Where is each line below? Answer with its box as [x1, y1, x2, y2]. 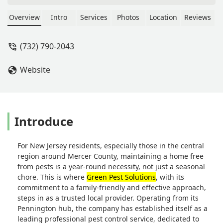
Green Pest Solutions [87, 172, 156, 182]
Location [149, 12, 177, 22]
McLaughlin [68, 44, 108, 54]
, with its [156, 172, 184, 182]
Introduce [14, 112, 73, 129]
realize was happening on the [68, 22, 168, 32]
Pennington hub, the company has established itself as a [17, 203, 208, 213]
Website [20, 64, 50, 75]
